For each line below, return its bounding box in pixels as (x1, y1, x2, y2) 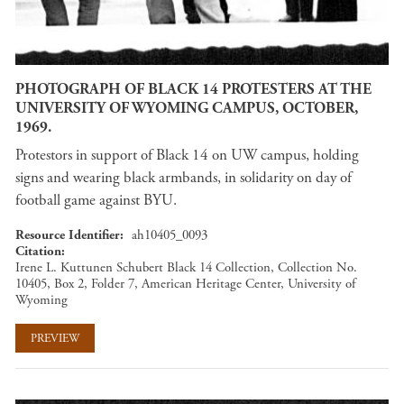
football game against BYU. (15, 190, 177, 210)
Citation (15, 243, 61, 260)
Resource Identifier (15, 226, 120, 243)
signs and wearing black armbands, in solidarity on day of (15, 168, 352, 188)
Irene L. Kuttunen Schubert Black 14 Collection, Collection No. (15, 259, 357, 276)
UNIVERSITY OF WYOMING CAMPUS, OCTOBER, (15, 97, 358, 118)
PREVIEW (31, 330, 79, 346)
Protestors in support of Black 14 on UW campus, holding (15, 145, 359, 165)
